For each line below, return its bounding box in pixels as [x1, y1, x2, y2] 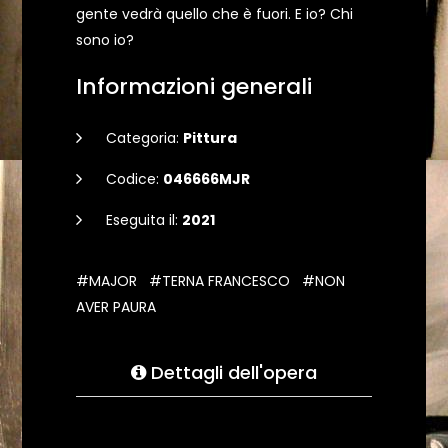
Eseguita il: [106, 210, 182, 230]
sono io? [76, 30, 134, 50]
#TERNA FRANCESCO [149, 271, 290, 291]
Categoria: [106, 128, 183, 148]
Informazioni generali [76, 71, 312, 102]
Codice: [106, 169, 163, 189]
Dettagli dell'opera [146, 360, 317, 385]
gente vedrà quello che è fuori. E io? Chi [76, 4, 353, 24]
